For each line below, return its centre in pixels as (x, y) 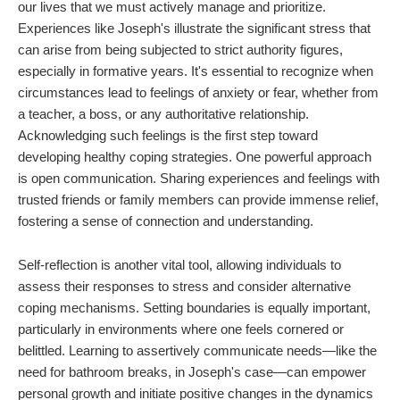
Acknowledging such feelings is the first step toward (168, 136)
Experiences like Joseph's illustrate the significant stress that (194, 29)
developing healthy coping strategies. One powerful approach (195, 157)
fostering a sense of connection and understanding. (166, 221)
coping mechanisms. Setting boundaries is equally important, (194, 308)
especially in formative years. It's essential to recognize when (196, 71)
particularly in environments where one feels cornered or (181, 329)
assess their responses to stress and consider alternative (184, 287)
